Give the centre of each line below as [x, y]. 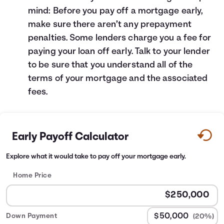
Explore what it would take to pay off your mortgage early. [96, 157]
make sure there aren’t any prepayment [110, 25]
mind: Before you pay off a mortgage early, [116, 11]
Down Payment [31, 216]
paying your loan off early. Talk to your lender [119, 52]
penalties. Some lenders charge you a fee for [120, 38]
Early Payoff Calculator [70, 137]
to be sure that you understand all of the [110, 65]
